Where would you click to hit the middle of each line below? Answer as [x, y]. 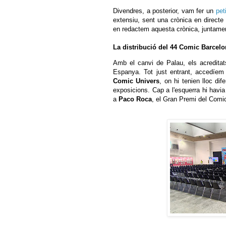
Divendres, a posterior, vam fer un [164, 11]
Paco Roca [135, 99]
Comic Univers [136, 81]
